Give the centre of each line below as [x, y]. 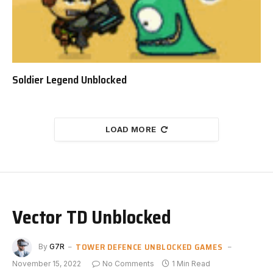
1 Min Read [191, 263]
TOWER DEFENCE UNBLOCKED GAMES [149, 246]
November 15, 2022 [47, 263]
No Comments [128, 263]
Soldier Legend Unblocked [69, 80]
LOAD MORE [131, 129]
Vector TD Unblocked [92, 217]
